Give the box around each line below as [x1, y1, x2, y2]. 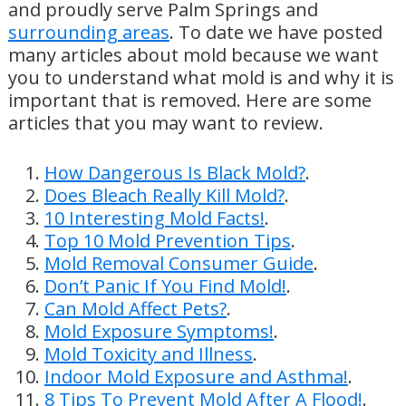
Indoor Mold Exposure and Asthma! [43, 364, 348, 390]
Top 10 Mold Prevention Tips [43, 228, 291, 254]
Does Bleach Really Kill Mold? [43, 183, 285, 208]
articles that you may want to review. [7, 111, 324, 136]
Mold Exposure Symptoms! [43, 319, 274, 344]
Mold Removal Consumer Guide [43, 251, 314, 276]
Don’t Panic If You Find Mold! [43, 274, 286, 299]
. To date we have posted [169, 20, 382, 45]
